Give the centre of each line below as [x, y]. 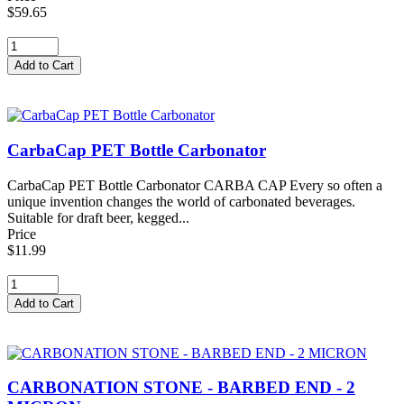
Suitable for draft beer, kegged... [98, 217]
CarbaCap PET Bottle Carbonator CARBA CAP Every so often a [195, 185]
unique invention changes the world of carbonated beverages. [181, 201]
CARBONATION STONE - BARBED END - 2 [181, 388]
